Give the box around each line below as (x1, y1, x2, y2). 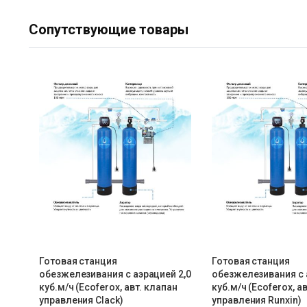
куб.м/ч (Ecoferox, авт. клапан (39, 282, 177, 293)
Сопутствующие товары (29, 21, 188, 38)
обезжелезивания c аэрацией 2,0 (39, 269, 191, 280)
